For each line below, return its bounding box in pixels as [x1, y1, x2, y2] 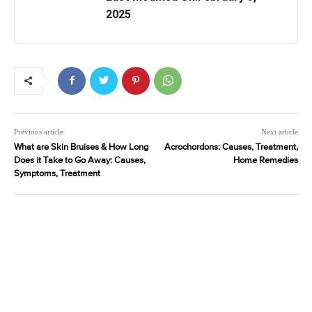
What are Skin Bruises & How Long [14, 142, 148, 152]
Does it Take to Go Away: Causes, [14, 155, 146, 165]
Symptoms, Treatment [14, 169, 100, 178]
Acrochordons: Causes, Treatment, [164, 142, 298, 152]
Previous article [14, 127, 63, 136]
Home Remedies [233, 155, 298, 165]
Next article [260, 127, 298, 136]
